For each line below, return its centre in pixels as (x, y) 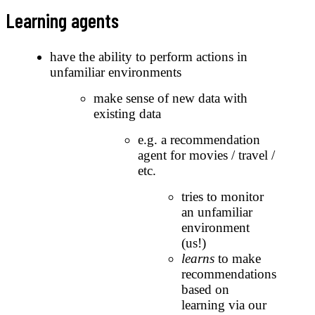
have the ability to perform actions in (148, 56)
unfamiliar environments (115, 72)
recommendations (229, 274)
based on (205, 289)
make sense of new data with (171, 98)
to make (238, 258)
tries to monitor (223, 196)
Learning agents (62, 21)
